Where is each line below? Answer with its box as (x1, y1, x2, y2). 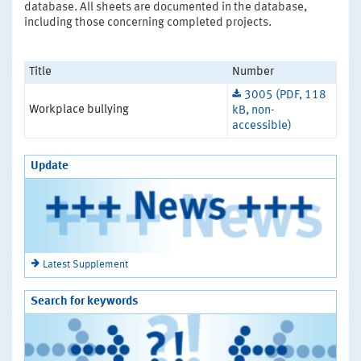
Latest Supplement (43, 259, 128, 270)
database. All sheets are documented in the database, (24, 2, 307, 15)
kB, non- (232, 105, 275, 118)
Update (31, 160, 68, 173)
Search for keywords (31, 295, 138, 308)
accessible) (232, 120, 292, 133)
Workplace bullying (29, 104, 129, 117)
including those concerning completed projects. (24, 17, 272, 30)
